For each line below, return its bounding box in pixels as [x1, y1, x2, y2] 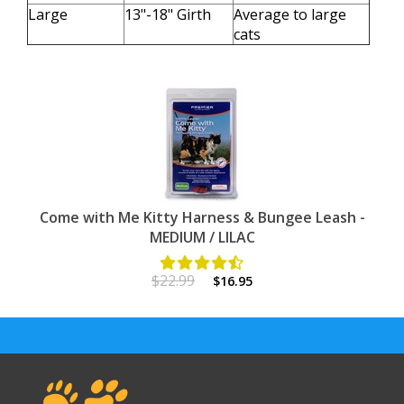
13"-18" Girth [124, 5, 211, 24]
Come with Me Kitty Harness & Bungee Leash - [39, 207, 365, 227]
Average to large [234, 5, 346, 24]
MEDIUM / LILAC [149, 227, 255, 247]
